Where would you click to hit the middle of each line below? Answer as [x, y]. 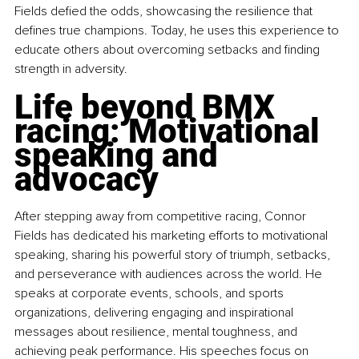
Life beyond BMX [149, 107]
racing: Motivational [171, 131]
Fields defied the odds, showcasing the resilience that [165, 11]
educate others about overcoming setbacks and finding [169, 49]
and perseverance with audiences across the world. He [170, 274]
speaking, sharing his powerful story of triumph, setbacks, [174, 254]
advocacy [87, 179]
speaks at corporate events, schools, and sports [151, 293]
